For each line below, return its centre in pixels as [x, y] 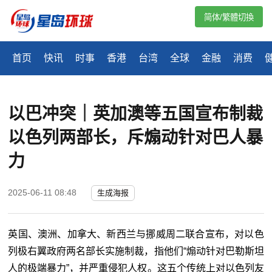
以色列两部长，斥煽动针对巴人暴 [136, 138]
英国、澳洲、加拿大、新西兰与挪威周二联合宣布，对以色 [136, 234]
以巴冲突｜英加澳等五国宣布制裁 [136, 114]
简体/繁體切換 [229, 17]
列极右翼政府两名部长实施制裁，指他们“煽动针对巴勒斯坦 [136, 251]
